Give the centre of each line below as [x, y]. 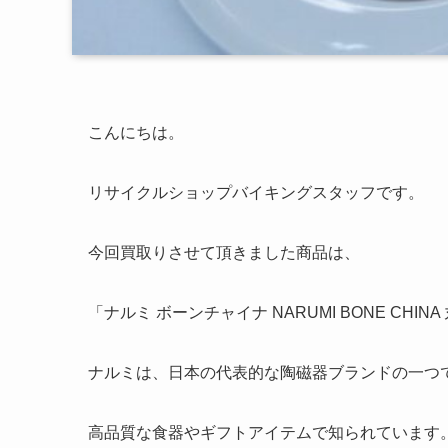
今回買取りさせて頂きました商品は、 [224, 252]
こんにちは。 [136, 132]
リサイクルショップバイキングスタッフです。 [256, 192]
